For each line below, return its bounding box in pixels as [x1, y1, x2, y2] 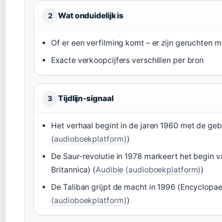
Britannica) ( [51, 165, 96, 174]
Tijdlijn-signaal [58, 93, 113, 103]
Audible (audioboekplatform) [96, 165, 201, 174]
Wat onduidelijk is [58, 10, 124, 20]
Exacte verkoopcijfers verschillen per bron [51, 55, 204, 65]
